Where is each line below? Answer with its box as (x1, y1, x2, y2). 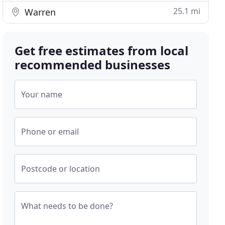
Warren (22, 6, 56, 18)
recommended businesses (15, 56, 171, 73)
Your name (21, 89, 63, 100)
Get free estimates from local (15, 42, 189, 59)
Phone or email (21, 126, 79, 137)
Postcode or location (21, 163, 100, 174)
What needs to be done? (21, 200, 114, 211)
